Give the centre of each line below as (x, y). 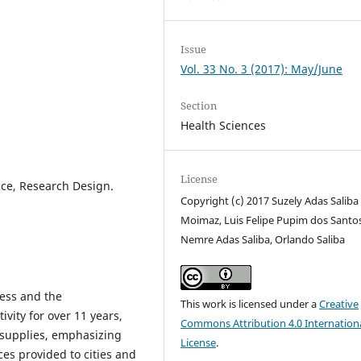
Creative (339, 304)
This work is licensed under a (250, 304)
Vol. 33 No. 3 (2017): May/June (262, 69)
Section (199, 106)
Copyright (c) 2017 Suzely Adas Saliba (270, 201)
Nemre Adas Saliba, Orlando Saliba (263, 240)
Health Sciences (224, 126)
